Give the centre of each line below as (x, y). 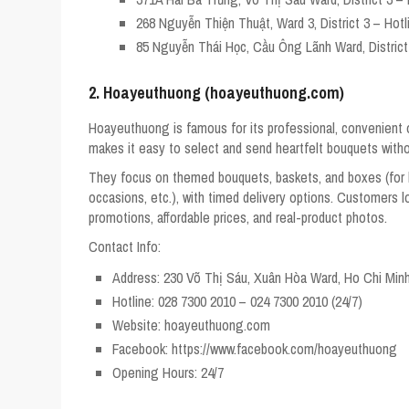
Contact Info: (125, 246)
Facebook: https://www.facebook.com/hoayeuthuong (255, 348)
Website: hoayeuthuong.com (191, 325)
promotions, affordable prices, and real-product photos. (238, 217)
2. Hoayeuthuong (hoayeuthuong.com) (216, 92)
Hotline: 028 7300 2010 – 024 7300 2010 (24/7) (237, 301)
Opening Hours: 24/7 (168, 372)
